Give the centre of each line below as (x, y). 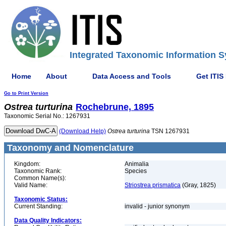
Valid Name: (31, 185)
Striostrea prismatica (153, 185)
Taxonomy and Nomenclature (69, 148)
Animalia (137, 164)
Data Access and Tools (132, 76)
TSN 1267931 (170, 131)
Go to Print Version (26, 93)
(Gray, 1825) (198, 185)
